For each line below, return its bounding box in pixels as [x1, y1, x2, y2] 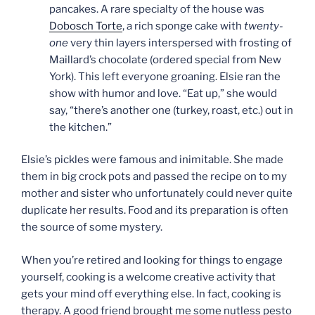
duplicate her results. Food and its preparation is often [21, 204, 288, 217]
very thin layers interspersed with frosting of [68, 36, 292, 49]
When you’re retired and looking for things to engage [21, 253, 283, 266]
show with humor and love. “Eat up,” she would [49, 86, 277, 100]
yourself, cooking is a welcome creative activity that [21, 270, 276, 283]
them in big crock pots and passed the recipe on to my [21, 170, 287, 184]
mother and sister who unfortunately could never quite [21, 187, 292, 200]
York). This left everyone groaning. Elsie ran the [49, 70, 281, 83]
